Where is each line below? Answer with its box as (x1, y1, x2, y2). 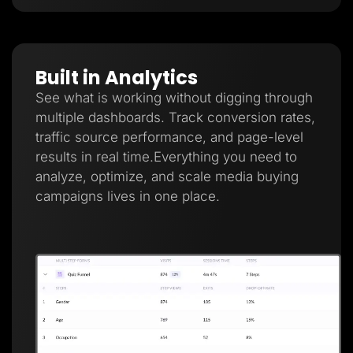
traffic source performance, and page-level (35, 129, 303, 146)
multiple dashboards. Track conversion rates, (35, 110, 315, 126)
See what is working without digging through (35, 90, 313, 106)
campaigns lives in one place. (35, 188, 220, 205)
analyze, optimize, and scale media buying (35, 169, 299, 185)
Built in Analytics (35, 65, 198, 91)
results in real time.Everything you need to (35, 149, 297, 165)
